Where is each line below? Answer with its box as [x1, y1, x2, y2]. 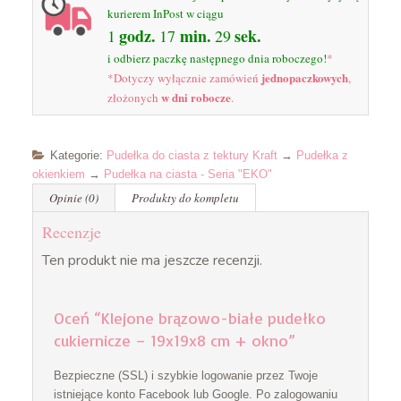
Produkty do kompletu [131, 189, 239, 206]
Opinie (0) [48, 189, 98, 206]
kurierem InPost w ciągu [107, 4, 224, 21]
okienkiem [31, 166, 85, 181]
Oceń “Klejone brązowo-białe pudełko [53, 307, 326, 328]
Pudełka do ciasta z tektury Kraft [106, 148, 277, 162]
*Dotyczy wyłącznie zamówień [107, 69, 261, 86]
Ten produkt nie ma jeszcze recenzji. [41, 250, 262, 270]
